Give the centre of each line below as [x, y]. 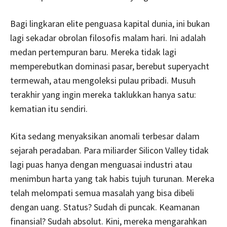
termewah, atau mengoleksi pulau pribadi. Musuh [103, 81]
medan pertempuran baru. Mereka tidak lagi [93, 52]
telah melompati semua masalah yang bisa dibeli [102, 193]
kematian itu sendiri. [49, 109]
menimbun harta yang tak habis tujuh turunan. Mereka [112, 179]
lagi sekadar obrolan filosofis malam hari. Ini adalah [108, 38]
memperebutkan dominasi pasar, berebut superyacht [110, 66]
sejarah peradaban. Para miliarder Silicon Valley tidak [109, 150]
